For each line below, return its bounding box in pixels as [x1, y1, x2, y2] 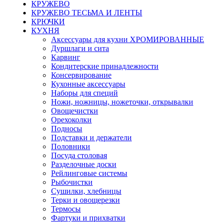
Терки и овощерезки [51, 196, 120, 205]
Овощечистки [51, 107, 98, 115]
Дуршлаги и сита [51, 44, 109, 53]
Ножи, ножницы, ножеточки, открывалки [51, 98, 193, 107]
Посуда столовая [51, 151, 107, 160]
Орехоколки [51, 115, 92, 124]
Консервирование [51, 71, 111, 80]
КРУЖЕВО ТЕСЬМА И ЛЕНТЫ [31, 8, 142, 17]
